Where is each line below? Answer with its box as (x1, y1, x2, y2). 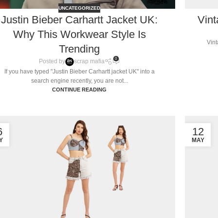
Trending (59, 43, 100, 55)
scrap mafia (73, 58, 105, 65)
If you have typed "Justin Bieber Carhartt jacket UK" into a (4, 68, 155, 75)
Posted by (38, 58, 65, 65)
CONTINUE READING (52, 86, 107, 92)
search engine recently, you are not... (31, 77, 128, 84)
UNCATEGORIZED (58, 5, 100, 11)
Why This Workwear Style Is (13, 28, 146, 41)
